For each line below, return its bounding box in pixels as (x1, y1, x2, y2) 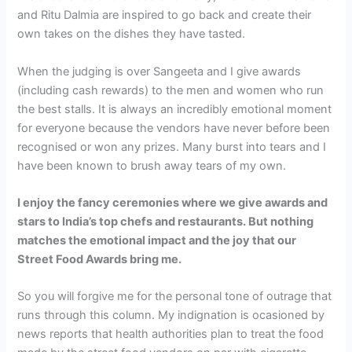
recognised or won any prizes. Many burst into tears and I (17, 139, 327, 154)
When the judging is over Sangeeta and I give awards (17, 64, 302, 79)
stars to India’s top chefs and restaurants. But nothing (17, 214, 314, 229)
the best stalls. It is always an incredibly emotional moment (17, 101, 332, 116)
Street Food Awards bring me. (17, 252, 182, 267)
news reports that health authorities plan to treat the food (17, 327, 324, 342)
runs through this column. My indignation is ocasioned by (17, 308, 325, 323)
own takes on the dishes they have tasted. (17, 27, 246, 42)
